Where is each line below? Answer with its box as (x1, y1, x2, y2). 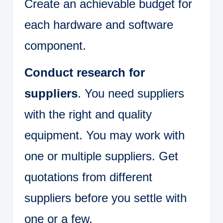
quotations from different (24, 170, 152, 184)
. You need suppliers (78, 86, 184, 100)
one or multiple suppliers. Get (24, 149, 178, 163)
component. (24, 38, 86, 52)
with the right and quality (24, 107, 152, 121)
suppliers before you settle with (24, 191, 187, 205)
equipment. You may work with (24, 128, 185, 142)
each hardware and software (24, 17, 173, 31)
